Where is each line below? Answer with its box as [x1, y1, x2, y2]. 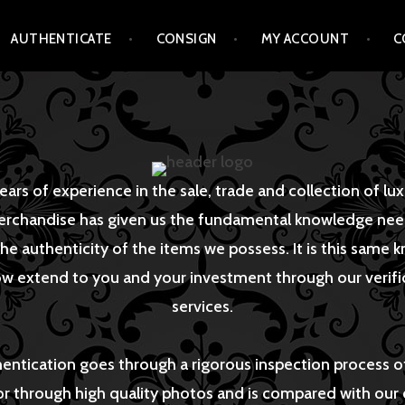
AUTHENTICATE [11, 31, 112, 48]
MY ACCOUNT [260, 31, 350, 48]
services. [172, 296, 233, 316]
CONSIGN [155, 31, 217, 48]
